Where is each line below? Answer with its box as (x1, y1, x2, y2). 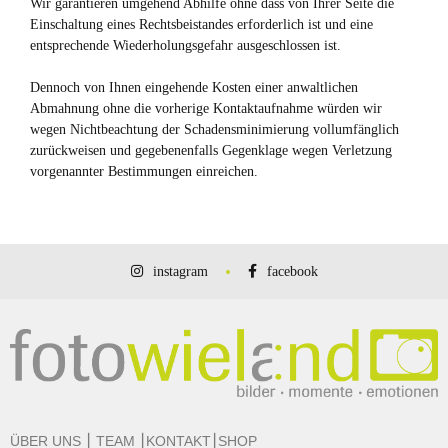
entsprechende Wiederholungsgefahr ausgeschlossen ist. (30, 38, 341, 53)
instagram (152, 264, 208, 279)
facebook (266, 264, 318, 279)
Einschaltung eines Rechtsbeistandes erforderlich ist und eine (30, 17, 373, 32)
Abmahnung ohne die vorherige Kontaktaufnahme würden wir (30, 101, 382, 116)
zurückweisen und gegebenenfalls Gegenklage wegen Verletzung (30, 143, 392, 158)
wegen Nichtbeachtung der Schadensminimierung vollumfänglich (30, 122, 399, 137)
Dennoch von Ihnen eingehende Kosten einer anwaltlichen (30, 80, 358, 95)
